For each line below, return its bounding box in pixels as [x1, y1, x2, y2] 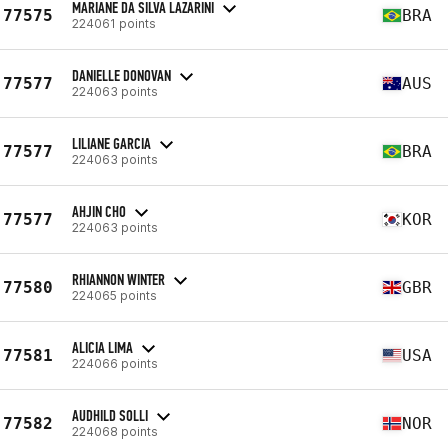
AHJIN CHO [72, 201, 126, 221]
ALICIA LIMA [72, 337, 133, 357]
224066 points [72, 355, 158, 371]
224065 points [72, 287, 157, 303]
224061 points [72, 15, 156, 31]
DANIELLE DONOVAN [72, 65, 171, 85]
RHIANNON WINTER [72, 269, 165, 289]
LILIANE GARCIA [72, 133, 151, 153]
